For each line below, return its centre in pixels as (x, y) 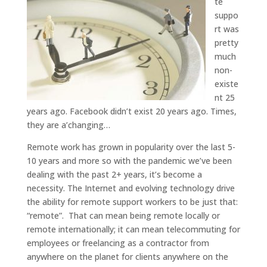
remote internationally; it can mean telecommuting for (133, 229)
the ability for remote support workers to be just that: (132, 202)
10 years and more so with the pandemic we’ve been (129, 161)
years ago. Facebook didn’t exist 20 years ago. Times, (131, 111)
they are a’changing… (68, 125)
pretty (226, 43)
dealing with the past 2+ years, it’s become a (114, 174)
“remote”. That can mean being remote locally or (123, 215)
